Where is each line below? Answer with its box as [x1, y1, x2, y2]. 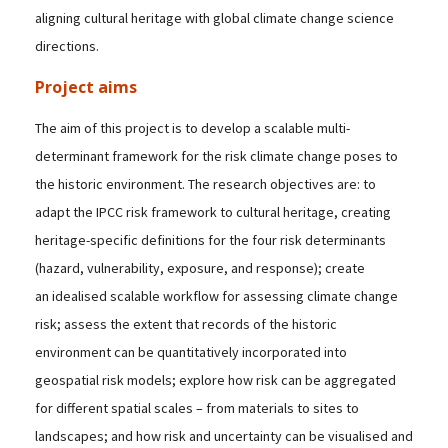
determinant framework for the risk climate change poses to [35, 147, 398, 166]
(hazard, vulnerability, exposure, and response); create [35, 259, 365, 278]
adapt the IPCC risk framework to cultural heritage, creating [35, 203, 391, 222]
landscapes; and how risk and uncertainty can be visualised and [35, 427, 413, 446]
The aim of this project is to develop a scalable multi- [35, 119, 350, 138]
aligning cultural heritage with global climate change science [35, 9, 394, 28]
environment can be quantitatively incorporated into [35, 343, 347, 362]
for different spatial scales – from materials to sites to [35, 399, 359, 418]
